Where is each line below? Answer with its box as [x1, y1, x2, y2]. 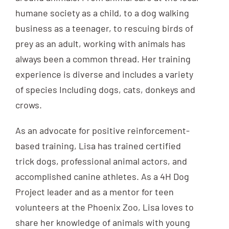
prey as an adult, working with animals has [15, 38, 186, 50]
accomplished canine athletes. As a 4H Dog [15, 171, 189, 182]
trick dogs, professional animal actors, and [15, 155, 187, 167]
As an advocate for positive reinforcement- [15, 125, 190, 136]
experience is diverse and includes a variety [15, 68, 193, 80]
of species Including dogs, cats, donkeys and [15, 84, 195, 96]
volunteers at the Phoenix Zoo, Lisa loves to [15, 201, 194, 213]
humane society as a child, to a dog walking [15, 7, 189, 19]
